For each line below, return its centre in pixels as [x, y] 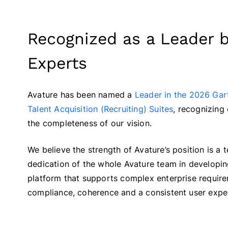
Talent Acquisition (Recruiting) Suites [101, 109]
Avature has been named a [81, 95]
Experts [57, 63]
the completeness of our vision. [90, 123]
